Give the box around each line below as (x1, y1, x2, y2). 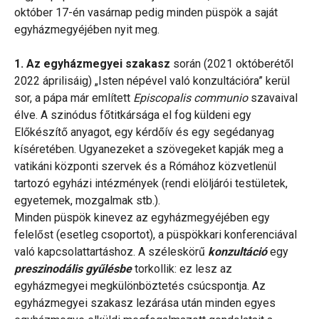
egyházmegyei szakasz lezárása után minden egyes (14, 296, 276, 310)
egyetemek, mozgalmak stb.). (14, 193, 160, 207)
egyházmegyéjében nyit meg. (14, 22, 159, 36)
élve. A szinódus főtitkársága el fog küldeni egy (14, 108, 251, 122)
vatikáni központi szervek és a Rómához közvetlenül (14, 159, 276, 173)
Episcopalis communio (133, 90, 248, 105)
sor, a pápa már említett (14, 90, 133, 105)
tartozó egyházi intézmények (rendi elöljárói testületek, (14, 176, 288, 190)
